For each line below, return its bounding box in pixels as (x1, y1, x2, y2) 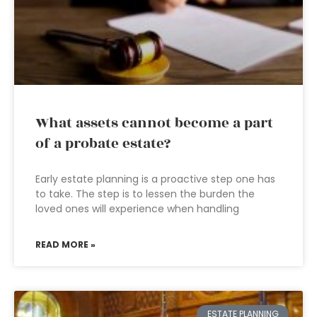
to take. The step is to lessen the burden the (35, 187, 255, 201)
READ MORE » (35, 238, 96, 250)
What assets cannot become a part (35, 113, 273, 134)
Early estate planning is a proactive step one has (35, 172, 275, 186)
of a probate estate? (35, 133, 171, 154)
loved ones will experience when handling (35, 202, 239, 216)
